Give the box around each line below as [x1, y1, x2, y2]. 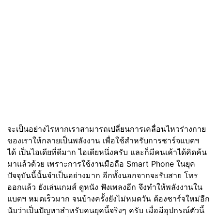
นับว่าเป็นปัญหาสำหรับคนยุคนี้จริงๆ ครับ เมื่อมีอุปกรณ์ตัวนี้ [7, 205, 204, 215]
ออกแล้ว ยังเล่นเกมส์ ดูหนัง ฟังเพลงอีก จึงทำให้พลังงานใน [7, 182, 202, 192]
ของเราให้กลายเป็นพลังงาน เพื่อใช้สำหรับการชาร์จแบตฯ [7, 136, 199, 145]
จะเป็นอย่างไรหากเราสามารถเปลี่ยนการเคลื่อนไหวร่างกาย [7, 124, 206, 134]
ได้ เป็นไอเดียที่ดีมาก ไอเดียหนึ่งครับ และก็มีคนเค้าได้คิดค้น [7, 147, 207, 157]
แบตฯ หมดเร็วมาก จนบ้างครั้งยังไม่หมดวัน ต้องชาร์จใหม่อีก [7, 194, 210, 203]
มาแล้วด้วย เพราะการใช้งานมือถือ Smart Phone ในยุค [7, 159, 195, 169]
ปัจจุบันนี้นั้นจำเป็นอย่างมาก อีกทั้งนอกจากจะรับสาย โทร [7, 170, 198, 180]
